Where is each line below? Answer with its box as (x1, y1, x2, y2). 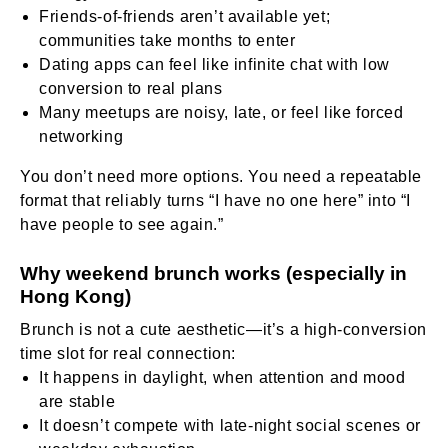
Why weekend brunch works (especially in (20, 262, 407, 284)
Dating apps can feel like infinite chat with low (39, 55, 390, 73)
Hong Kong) (20, 285, 131, 307)
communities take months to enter (39, 31, 296, 49)
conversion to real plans (39, 79, 223, 97)
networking (39, 127, 124, 145)
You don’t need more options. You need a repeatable (20, 167, 423, 185)
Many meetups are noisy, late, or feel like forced (39, 103, 404, 121)
